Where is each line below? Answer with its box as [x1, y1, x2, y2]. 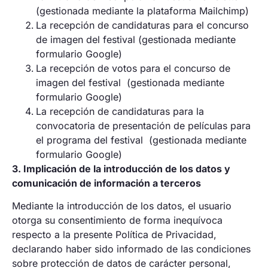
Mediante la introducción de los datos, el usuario [12, 200, 232, 212]
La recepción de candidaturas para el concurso [36, 19, 249, 31]
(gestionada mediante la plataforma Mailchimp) [36, 4, 249, 17]
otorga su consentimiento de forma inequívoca [12, 214, 223, 227]
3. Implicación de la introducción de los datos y [12, 162, 230, 175]
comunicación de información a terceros [12, 176, 201, 189]
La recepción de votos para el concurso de [36, 62, 230, 74]
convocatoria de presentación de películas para [36, 119, 251, 132]
